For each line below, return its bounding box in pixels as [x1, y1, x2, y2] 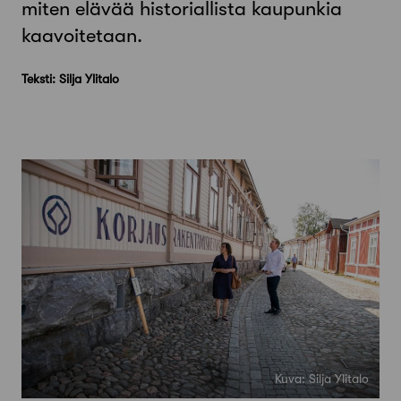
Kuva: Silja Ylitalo [275, 371, 369, 386]
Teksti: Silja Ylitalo [21, 71, 119, 86]
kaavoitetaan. [21, 24, 142, 47]
